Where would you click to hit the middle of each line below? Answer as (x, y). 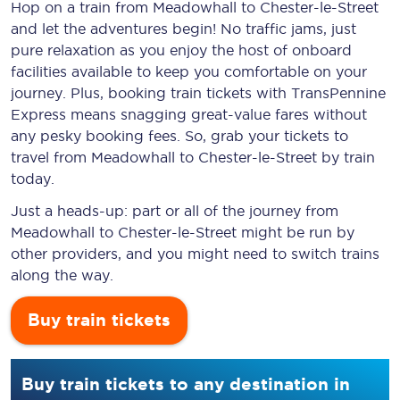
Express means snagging (101, 114)
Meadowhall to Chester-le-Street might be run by (183, 232)
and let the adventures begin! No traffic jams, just (183, 29)
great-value (231, 114)
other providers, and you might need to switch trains (195, 254)
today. (33, 179)
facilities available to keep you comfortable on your (189, 71)
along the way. (62, 275)
